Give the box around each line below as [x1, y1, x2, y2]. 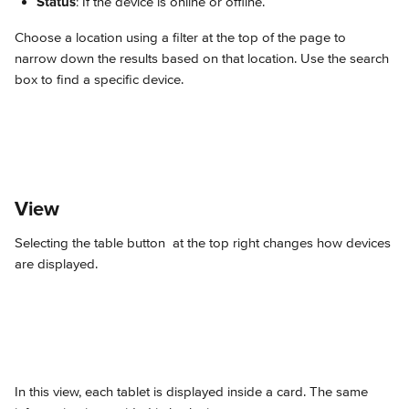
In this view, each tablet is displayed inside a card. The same [15, 383, 372, 400]
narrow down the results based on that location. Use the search [15, 50, 393, 67]
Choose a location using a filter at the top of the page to [15, 29, 350, 46]
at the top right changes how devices [169, 235, 394, 251]
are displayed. [15, 256, 98, 272]
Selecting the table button [15, 235, 169, 251]
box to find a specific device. [15, 71, 184, 88]
